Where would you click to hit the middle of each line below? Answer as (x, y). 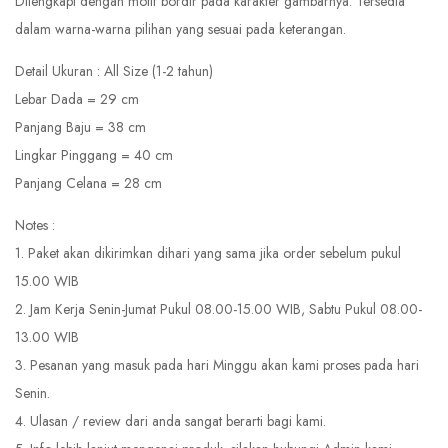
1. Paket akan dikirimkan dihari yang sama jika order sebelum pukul (208, 253)
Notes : (35, 225)
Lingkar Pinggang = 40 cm (94, 155)
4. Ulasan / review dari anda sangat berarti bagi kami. (170, 421)
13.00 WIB (47, 337)
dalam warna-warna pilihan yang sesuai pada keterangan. (180, 29)
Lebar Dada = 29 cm (77, 99)
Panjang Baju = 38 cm (80, 127)
